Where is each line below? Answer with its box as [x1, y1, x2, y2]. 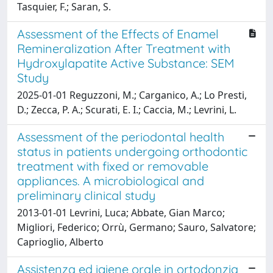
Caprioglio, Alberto [17, 235, 104, 249]
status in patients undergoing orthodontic [17, 143, 247, 159]
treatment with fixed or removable [17, 158, 208, 174]
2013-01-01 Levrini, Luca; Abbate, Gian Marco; [17, 205, 225, 219]
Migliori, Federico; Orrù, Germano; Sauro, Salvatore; [17, 220, 256, 234]
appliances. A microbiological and [17, 172, 204, 188]
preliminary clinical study [17, 187, 155, 203]
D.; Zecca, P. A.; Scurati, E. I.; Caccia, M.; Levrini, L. [17, 102, 236, 116]
